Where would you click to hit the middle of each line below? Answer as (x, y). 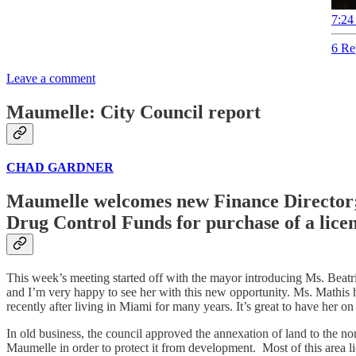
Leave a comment (51, 79)
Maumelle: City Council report (133, 112)
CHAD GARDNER (60, 168)
